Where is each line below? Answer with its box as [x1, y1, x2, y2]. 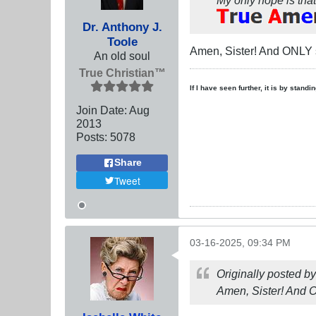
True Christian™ [78, 66, 166, 79]
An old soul [94, 49, 150, 62]
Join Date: [76, 103, 127, 116]
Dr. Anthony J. [82, 19, 162, 34]
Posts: [76, 130, 107, 143]
